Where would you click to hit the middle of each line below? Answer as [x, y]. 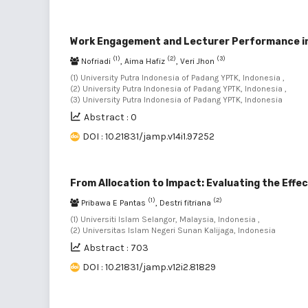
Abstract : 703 [116, 247]
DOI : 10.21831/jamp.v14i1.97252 [148, 136]
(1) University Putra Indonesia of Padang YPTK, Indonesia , [177, 77]
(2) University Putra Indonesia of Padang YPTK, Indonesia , [178, 88]
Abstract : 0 [110, 117]
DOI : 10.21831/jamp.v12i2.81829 [149, 267]
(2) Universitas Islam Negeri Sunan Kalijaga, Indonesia [173, 230]
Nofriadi [96, 61]
